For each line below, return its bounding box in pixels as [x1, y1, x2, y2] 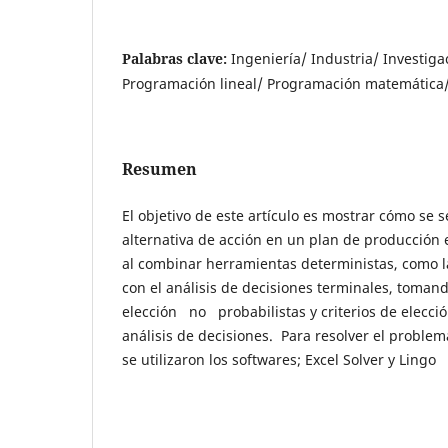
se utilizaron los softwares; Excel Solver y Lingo [122, 349, 436, 369]
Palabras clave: [122, 48, 231, 68]
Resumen [122, 157, 197, 180]
